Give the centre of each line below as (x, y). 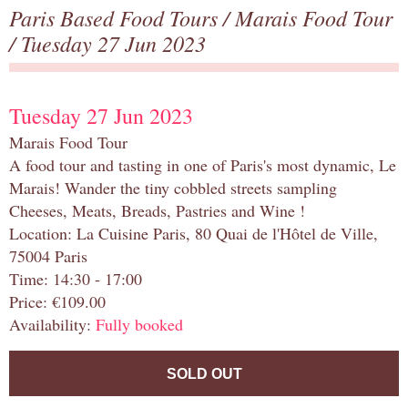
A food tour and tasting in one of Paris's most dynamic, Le (203, 165)
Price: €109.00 (57, 302)
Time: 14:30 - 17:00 (76, 279)
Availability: (52, 325)
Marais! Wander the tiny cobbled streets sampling (173, 188)
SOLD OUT (204, 374)
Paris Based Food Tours (116, 18)
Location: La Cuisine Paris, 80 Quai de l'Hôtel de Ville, (194, 234)
